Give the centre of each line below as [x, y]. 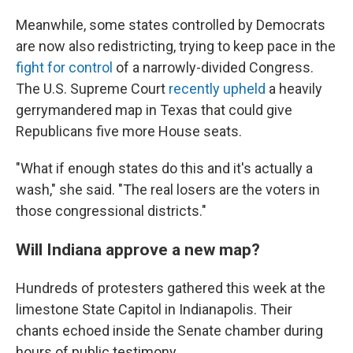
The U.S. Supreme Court [92, 89]
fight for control [64, 67]
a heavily [294, 89]
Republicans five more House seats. [129, 131]
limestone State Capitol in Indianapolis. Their [154, 309]
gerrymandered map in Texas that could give [154, 110]
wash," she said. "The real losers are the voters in [168, 190]
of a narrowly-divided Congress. [213, 67]
